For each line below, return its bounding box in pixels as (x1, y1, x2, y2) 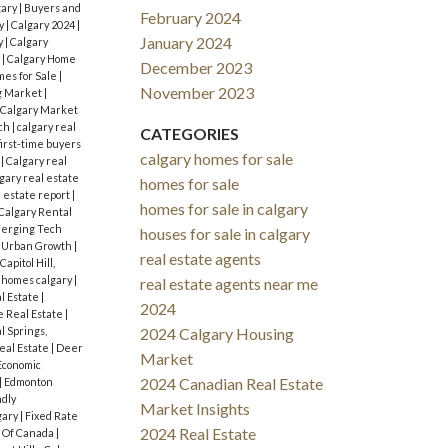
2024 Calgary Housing (140, 324, 295, 344)
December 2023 (140, 58, 253, 78)
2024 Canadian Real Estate (140, 374, 324, 394)
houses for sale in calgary (140, 224, 311, 244)
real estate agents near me (140, 274, 319, 294)
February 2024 (140, 8, 242, 28)
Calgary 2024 (10, 18, 77, 32)
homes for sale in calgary (140, 199, 309, 219)
